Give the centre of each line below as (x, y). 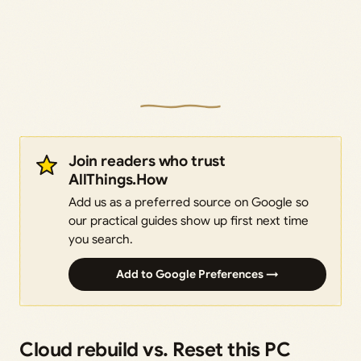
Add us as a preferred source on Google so (189, 202)
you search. (101, 239)
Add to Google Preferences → (197, 274)
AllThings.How (118, 180)
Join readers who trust (147, 161)
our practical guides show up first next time (189, 221)
